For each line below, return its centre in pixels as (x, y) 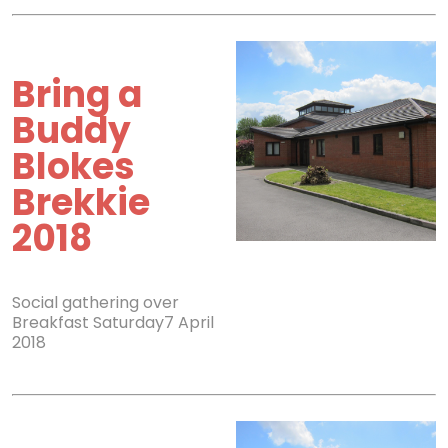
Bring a (77, 94)
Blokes (73, 166)
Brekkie (81, 202)
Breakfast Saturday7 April (113, 322)
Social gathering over (95, 302)
